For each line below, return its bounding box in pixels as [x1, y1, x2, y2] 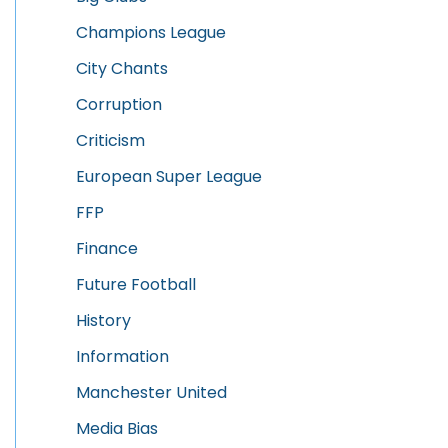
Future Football [76, 272, 196, 296]
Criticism [76, 128, 145, 152]
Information [76, 344, 169, 368]
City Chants [76, 56, 168, 80]
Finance [76, 236, 138, 260]
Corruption [76, 92, 162, 116]
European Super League [76, 164, 262, 188]
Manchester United [76, 380, 227, 404]
